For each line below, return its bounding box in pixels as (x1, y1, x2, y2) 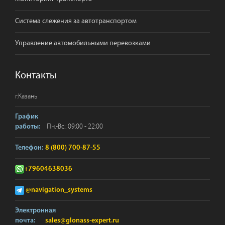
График (15, 113, 38, 121)
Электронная (15, 207, 56, 214)
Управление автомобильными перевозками (15, 39, 151, 47)
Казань (18, 92, 37, 100)
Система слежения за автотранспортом (15, 17, 137, 25)
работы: (15, 123, 40, 131)
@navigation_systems (26, 186, 92, 194)
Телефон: (15, 144, 43, 152)
